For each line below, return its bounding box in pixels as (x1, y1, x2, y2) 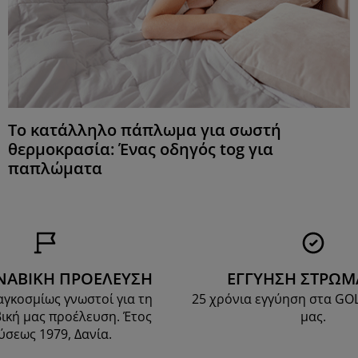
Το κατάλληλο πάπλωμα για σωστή (8, 119, 281, 141)
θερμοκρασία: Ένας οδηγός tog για (8, 138, 273, 161)
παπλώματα (8, 157, 102, 180)
